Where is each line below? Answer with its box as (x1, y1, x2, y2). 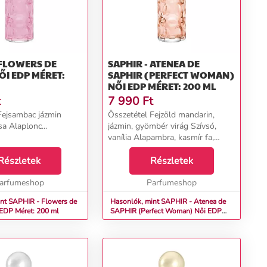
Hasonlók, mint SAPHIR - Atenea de (110, 197, 194, 206)
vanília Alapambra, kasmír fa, (108, 132, 214, 143)
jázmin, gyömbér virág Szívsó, (108, 120, 216, 132)
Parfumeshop (147, 177, 197, 188)
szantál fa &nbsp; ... (146, 143, 180, 154)
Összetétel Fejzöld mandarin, (108, 109, 215, 120)
